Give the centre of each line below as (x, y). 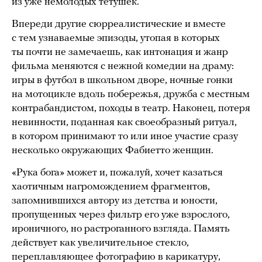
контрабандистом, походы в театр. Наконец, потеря (131, 108)
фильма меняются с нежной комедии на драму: (123, 66)
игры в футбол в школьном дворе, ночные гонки (122, 80)
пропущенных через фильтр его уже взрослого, (121, 215)
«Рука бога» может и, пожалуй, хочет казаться (117, 173)
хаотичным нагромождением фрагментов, (111, 187)
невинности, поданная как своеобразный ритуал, (124, 122)
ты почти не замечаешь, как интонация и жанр (120, 52)
